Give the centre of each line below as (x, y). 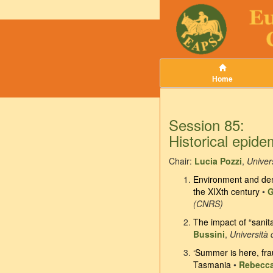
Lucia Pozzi (218, 161)
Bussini (209, 234)
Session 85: (207, 125)
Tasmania (212, 265)
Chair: (182, 161)
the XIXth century (226, 192)
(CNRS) (208, 204)
